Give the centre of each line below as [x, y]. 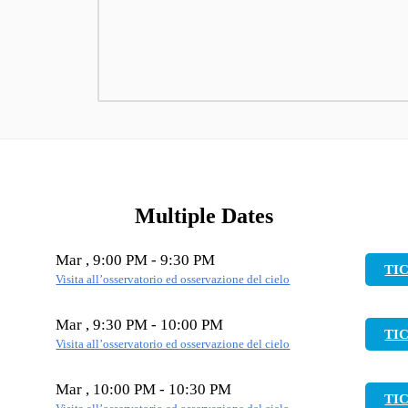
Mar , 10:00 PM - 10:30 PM [144, 390]
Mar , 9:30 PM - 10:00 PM [140, 325]
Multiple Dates [204, 215]
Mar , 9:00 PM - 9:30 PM [136, 260]
